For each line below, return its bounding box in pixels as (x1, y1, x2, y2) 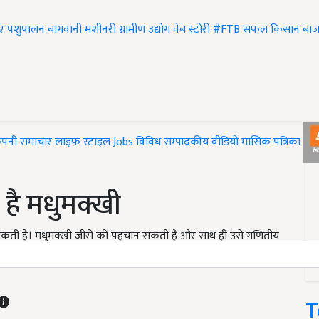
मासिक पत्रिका (241, 132, 303, 152)
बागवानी (48, 20, 82, 40)
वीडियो (211, 132, 239, 152)
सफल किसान (243, 20, 300, 40)
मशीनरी (85, 20, 119, 40)
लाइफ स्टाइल (55, 132, 110, 152)
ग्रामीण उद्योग (119, 20, 170, 40)
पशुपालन (7, 20, 45, 40)
